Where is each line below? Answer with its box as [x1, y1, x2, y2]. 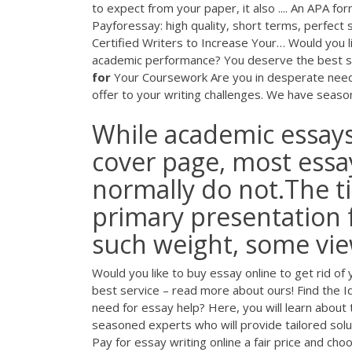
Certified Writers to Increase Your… [92, 34, 285, 50]
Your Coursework [111, 68, 207, 85]
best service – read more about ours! [92, 282, 297, 299]
